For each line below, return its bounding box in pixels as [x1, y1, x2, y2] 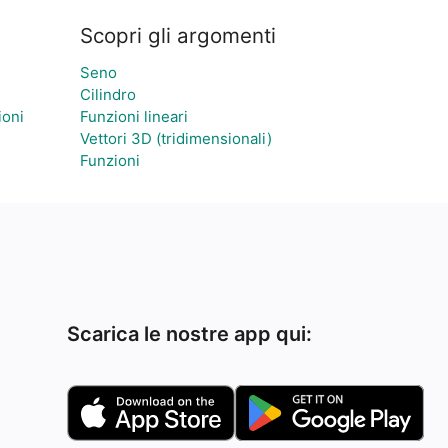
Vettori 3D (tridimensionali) [80, 129, 272, 148]
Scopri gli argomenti [80, 23, 276, 48]
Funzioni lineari [80, 107, 188, 126]
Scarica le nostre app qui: [67, 322, 313, 346]
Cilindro [80, 85, 136, 104]
